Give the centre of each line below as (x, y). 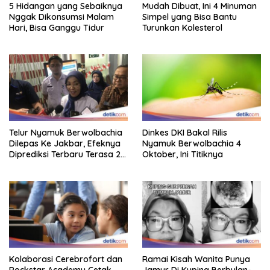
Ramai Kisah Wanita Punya (196, 259)
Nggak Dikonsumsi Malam (61, 17)
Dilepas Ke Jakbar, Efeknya (65, 143)
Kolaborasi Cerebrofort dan (66, 259)
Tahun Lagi (31, 165)
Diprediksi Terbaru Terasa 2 (65, 154)
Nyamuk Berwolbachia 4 (192, 143)
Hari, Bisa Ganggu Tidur (57, 27)
